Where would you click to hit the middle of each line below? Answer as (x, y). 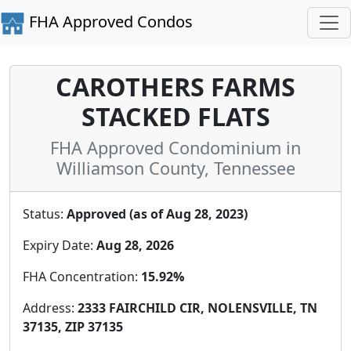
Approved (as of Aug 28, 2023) (157, 213)
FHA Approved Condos (109, 22)
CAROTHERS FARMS (175, 86)
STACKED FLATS (175, 116)
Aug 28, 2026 (135, 245)
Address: (50, 308)
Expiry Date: (60, 245)
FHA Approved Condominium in (175, 147)
